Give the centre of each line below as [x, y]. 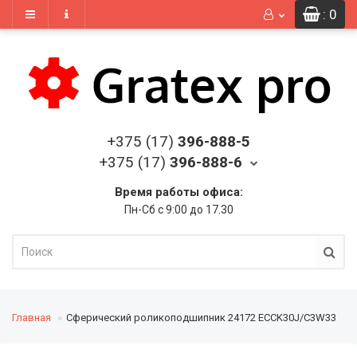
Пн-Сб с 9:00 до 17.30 [178, 210]
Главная [31, 318]
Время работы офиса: [178, 192]
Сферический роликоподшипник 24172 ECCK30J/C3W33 [201, 318]
